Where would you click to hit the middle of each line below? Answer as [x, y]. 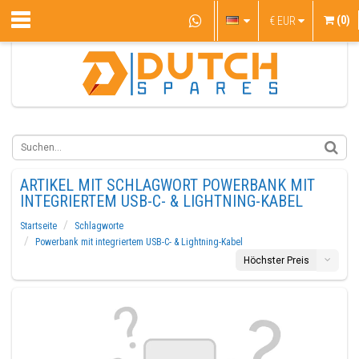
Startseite [38, 226]
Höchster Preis [276, 260]
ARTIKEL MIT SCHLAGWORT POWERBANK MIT [167, 185]
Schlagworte [99, 226]
